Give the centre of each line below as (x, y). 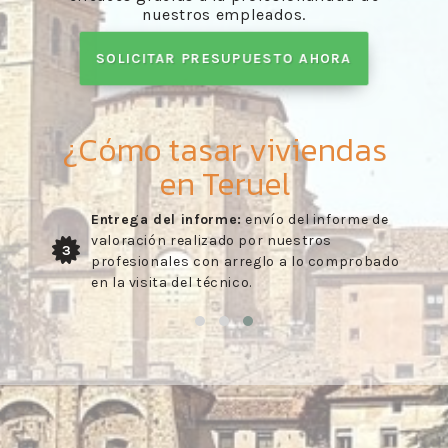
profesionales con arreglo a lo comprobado (245, 261)
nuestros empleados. (224, 14)
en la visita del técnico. (171, 282)
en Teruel (224, 184)
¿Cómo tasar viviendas (224, 150)
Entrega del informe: (166, 219)
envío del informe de (315, 219)
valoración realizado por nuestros (212, 240)
